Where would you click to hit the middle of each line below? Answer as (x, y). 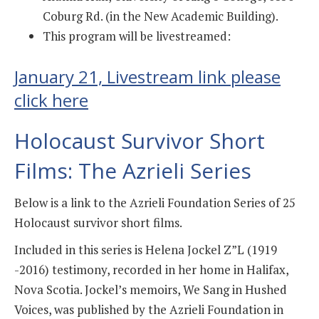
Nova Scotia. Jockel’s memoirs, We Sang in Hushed (151, 289)
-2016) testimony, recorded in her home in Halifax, (151, 269)
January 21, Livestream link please (147, 76)
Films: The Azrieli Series (133, 170)
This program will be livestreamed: (137, 36)
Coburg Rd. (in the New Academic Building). (161, 16)
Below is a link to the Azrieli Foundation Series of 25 (155, 202)
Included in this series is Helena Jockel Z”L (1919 (146, 249)
